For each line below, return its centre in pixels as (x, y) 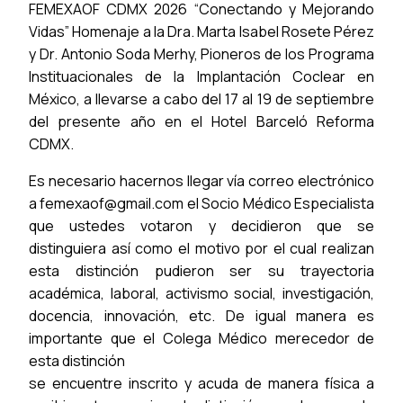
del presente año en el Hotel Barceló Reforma (201, 122)
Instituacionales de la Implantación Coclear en (201, 77)
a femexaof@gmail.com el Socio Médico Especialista (201, 204)
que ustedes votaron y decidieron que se (201, 226)
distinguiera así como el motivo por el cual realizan (201, 249)
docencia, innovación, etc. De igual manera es (201, 316)
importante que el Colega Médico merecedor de (201, 339)
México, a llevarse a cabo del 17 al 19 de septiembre (201, 99)
